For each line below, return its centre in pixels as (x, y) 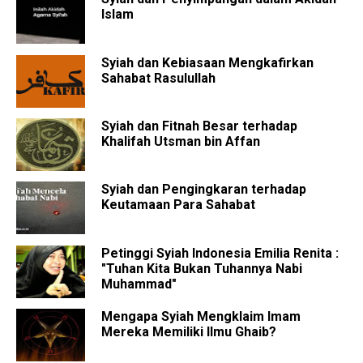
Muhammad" (139, 284)
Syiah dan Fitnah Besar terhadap (199, 126)
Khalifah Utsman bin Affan (181, 142)
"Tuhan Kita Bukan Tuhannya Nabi (202, 268)
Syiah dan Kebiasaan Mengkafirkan (207, 62)
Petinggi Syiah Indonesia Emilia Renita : (220, 253)
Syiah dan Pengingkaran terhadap (204, 190)
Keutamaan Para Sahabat (178, 205)
